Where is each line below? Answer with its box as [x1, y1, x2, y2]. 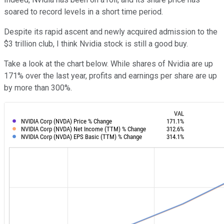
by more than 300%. [4, 83, 72, 93]
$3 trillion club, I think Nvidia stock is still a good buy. [4, 39, 188, 49]
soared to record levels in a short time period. [4, 7, 163, 17]
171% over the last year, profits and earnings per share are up [4, 71, 217, 81]
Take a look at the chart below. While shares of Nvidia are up [4, 59, 213, 69]
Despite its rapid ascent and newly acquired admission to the [4, 27, 217, 37]
